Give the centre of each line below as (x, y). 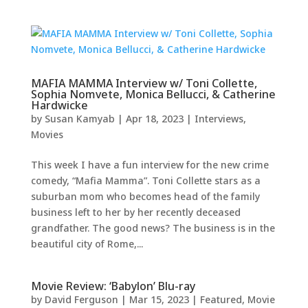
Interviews (219, 119)
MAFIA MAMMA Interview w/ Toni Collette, (144, 84)
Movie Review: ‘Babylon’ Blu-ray (113, 286)
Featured (221, 300)
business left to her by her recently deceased (135, 212)
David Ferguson (81, 300)
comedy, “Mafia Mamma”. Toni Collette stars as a (145, 181)
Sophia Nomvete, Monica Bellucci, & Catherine (153, 95)
